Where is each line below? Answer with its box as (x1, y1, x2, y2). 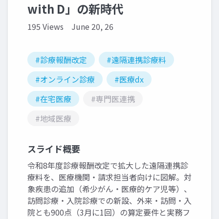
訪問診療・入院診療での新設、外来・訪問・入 (27, 195, 192, 207)
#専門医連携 (91, 93, 135, 105)
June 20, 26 (71, 21, 113, 33)
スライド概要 (27, 142, 80, 155)
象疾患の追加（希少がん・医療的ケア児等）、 (27, 183, 192, 195)
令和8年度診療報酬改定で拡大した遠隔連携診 (27, 159, 188, 172)
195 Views (27, 21, 64, 33)
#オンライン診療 (35, 73, 95, 86)
